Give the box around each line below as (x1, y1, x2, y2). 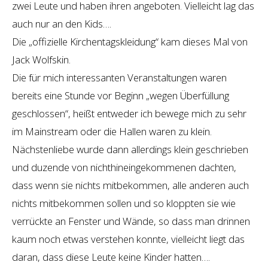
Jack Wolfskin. (12, 52, 71, 66)
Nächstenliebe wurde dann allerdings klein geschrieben (12, 142, 248, 156)
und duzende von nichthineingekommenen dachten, (12, 160, 236, 174)
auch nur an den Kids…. (12, 16, 111, 31)
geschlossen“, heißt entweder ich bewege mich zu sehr (12, 106, 246, 120)
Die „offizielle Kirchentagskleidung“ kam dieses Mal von (12, 34, 248, 48)
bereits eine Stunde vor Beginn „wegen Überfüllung (12, 88, 229, 102)
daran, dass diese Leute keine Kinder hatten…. (12, 249, 210, 264)
